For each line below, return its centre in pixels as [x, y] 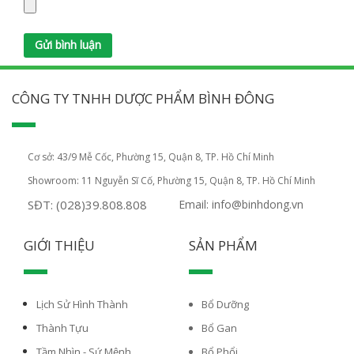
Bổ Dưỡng [225, 305]
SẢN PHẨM [223, 246]
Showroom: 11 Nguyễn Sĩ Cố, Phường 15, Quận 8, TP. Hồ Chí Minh [171, 181]
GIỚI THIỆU [59, 246]
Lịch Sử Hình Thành [82, 305]
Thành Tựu [62, 328]
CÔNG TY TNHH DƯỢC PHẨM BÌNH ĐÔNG [143, 99]
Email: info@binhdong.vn [241, 205]
